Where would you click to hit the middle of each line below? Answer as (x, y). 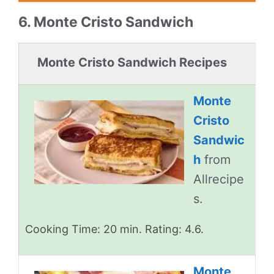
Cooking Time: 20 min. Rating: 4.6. (114, 229)
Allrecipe (219, 179)
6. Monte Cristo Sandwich (106, 22)
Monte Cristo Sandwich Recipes (132, 62)
